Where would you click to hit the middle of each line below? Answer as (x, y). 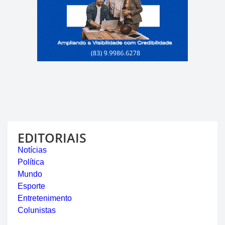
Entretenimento (45, 198)
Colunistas (37, 210)
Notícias (32, 150)
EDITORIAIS (52, 138)
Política (31, 162)
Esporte (31, 186)
